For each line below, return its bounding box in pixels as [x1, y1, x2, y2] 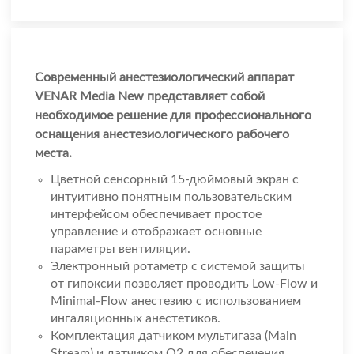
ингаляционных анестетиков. [51, 312, 220, 326]
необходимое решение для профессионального [35, 109, 311, 122]
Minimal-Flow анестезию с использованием [51, 295, 301, 308]
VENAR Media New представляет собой [35, 90, 265, 104]
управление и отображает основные [51, 225, 262, 239]
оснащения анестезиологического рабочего [35, 128, 289, 141]
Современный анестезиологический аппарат [35, 71, 294, 85]
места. [35, 147, 72, 160]
